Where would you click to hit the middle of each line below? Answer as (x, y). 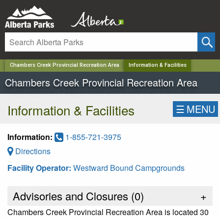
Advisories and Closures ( (72, 195)
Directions (32, 151)
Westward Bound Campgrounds (129, 167)
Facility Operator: (40, 167)
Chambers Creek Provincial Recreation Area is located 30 (108, 212)
